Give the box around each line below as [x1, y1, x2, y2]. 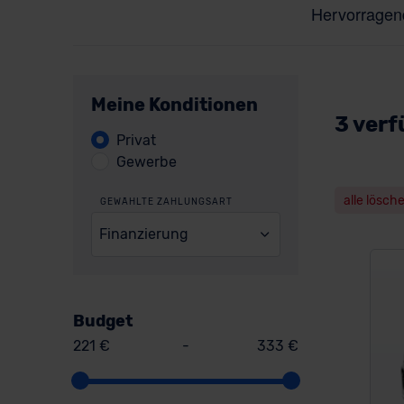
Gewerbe [115, 153, 177, 170]
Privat [115, 132, 156, 149]
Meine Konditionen [90, 94, 258, 115]
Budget [72, 310, 133, 331]
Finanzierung [99, 225, 189, 243]
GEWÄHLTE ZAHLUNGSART [99, 197, 233, 207]
